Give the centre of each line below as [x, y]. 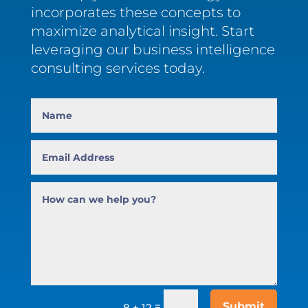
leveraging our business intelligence [153, 50]
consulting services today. [118, 68]
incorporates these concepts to [135, 13]
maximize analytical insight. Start [142, 31]
